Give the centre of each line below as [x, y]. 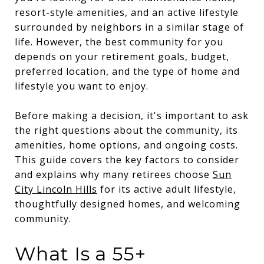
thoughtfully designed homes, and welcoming [128, 204]
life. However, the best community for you [119, 42]
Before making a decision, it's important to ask [132, 115]
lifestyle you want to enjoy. [82, 86]
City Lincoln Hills [56, 189]
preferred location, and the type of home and [127, 71]
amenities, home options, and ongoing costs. [126, 145]
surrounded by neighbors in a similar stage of [129, 27]
